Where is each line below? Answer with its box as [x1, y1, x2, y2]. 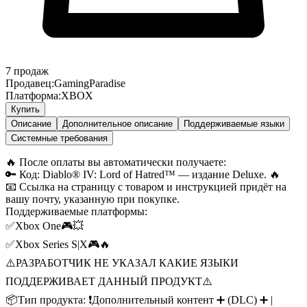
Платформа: [5, 89, 61, 101]
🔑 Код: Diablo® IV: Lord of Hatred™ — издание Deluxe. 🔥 [5, 168, 280, 180]
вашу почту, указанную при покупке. [5, 193, 180, 205]
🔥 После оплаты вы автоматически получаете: [5, 156, 226, 168]
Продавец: [5, 77, 54, 89]
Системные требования [11, 132, 108, 143]
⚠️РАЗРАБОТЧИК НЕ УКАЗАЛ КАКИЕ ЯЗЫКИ [5, 256, 238, 269]
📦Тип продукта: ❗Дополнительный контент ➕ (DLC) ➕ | [5, 293, 273, 306]
